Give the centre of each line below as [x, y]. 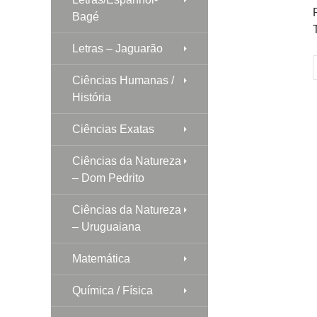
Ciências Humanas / [123, 80]
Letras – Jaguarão [117, 48]
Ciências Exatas [113, 129]
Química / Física [113, 290]
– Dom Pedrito [108, 178]
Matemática [101, 258]
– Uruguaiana [106, 226]
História [92, 97]
